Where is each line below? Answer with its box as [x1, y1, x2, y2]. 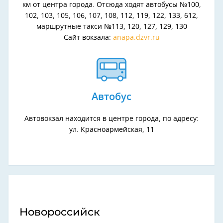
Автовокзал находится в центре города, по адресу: [24, 115, 199, 122]
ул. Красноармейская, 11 [69, 126, 154, 133]
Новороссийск [19, 205, 100, 218]
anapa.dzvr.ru [111, 34, 160, 41]
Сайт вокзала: [63, 34, 111, 41]
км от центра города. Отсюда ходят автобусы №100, [22, 1, 201, 8]
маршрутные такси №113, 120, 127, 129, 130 [36, 23, 187, 30]
